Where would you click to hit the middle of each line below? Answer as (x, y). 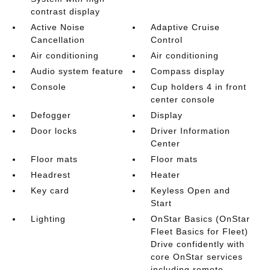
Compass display (188, 71)
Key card (50, 190)
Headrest (50, 175)
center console (183, 99)
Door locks (54, 131)
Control (167, 40)
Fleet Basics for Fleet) (200, 231)
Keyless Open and (191, 190)
